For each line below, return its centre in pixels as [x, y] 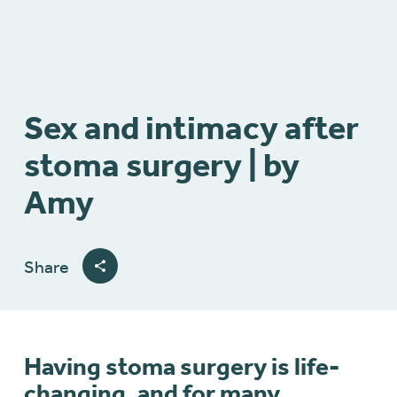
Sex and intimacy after [191, 128]
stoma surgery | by [162, 165]
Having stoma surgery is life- [182, 366]
